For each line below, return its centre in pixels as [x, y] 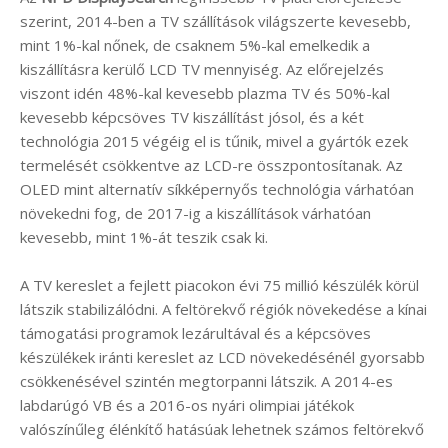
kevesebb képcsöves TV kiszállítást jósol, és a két [192, 117]
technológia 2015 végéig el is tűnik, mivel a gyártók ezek [214, 141]
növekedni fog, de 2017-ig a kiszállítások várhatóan [195, 213]
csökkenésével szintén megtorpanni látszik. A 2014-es [206, 381]
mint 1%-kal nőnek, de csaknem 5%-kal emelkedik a [195, 45]
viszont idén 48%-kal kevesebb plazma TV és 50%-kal [205, 93]
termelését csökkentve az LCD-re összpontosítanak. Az [211, 165]
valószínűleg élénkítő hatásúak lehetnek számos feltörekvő [222, 429]
